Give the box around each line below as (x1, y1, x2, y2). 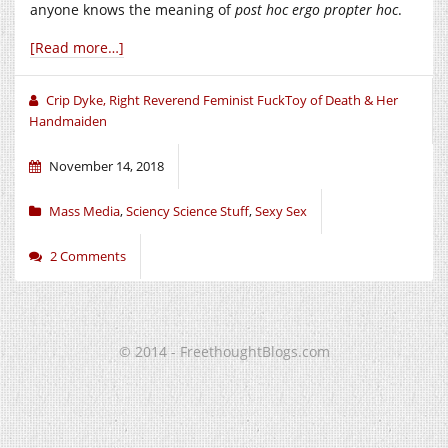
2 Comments (50, 246, 126, 265)
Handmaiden (29, 111, 107, 130)
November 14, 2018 (49, 156, 164, 175)
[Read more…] (30, 37, 124, 57)
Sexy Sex (255, 201, 307, 220)
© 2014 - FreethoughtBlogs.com (118, 341, 330, 361)
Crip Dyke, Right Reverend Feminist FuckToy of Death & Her (46, 90, 398, 109)
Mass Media (49, 201, 120, 220)
